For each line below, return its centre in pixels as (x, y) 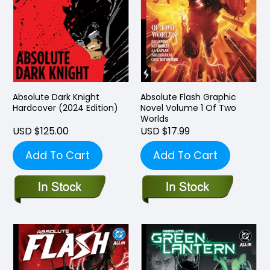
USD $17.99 (165, 131)
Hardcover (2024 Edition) (65, 108)
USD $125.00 (41, 131)
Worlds (155, 118)
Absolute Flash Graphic (188, 97)
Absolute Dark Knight (56, 97)
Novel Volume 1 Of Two (188, 108)
